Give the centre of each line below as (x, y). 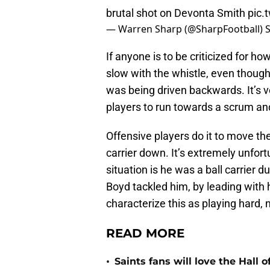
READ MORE (145, 234)
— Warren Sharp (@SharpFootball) (186, 29)
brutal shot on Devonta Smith (177, 13)
